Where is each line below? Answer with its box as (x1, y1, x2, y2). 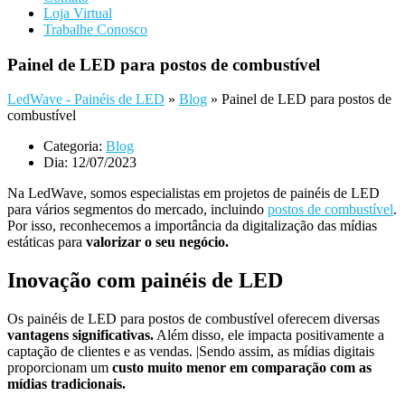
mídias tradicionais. (7, 376, 126, 392)
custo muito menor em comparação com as (112, 360, 372, 376)
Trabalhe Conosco (43, 22, 147, 37)
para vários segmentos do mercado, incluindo (7, 202, 268, 218)
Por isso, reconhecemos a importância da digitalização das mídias (7, 218, 377, 234)
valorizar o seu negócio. (86, 234, 229, 250)
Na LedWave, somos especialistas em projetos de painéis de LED (7, 185, 380, 202)
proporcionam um (7, 360, 112, 376)
